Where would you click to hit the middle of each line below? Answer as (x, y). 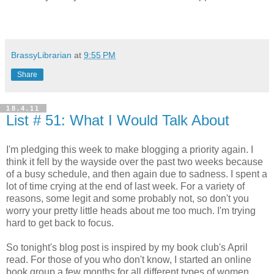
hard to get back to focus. (60, 223)
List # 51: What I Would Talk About (118, 120)
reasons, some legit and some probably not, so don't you (128, 198)
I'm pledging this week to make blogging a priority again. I (130, 149)
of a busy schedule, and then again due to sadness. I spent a (137, 174)
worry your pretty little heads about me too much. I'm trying (131, 210)
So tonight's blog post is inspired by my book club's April (127, 247)
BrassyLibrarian (41, 55)
